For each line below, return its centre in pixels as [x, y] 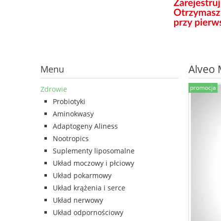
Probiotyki [69, 102]
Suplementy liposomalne [94, 151]
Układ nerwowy [78, 200]
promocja [203, 88]
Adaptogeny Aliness [85, 126]
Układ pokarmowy [82, 176]
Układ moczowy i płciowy [93, 163]
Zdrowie [54, 89]
